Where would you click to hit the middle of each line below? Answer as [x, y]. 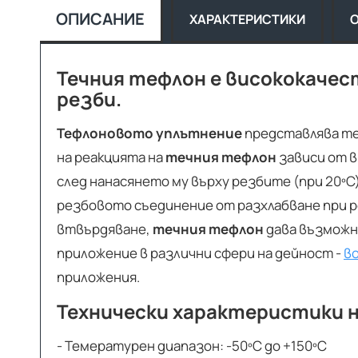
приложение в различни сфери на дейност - [200, 253]
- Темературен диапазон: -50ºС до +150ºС [192, 346]
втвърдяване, [105, 229]
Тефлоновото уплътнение [149, 133]
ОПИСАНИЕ [100, 19]
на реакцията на [111, 157]
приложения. [98, 277]
